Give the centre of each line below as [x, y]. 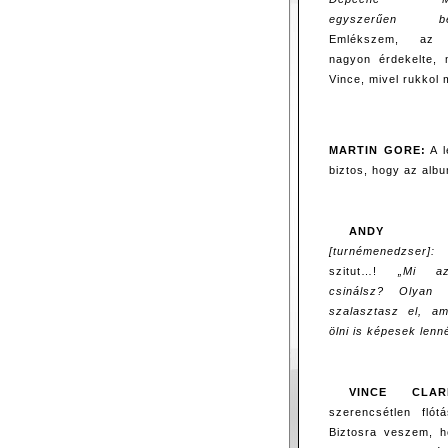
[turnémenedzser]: [382, 250]
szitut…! [363, 270]
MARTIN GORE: [377, 149]
